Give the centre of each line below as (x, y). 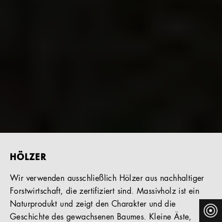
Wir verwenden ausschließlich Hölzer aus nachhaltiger (107, 179)
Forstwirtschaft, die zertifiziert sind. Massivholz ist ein (105, 192)
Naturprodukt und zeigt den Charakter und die (93, 205)
